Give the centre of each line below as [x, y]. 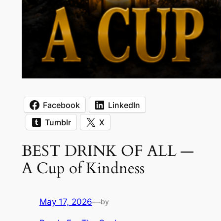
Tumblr [58, 122]
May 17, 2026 [66, 202]
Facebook [61, 105]
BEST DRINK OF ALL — [108, 151]
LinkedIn [124, 105]
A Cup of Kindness [83, 168]
